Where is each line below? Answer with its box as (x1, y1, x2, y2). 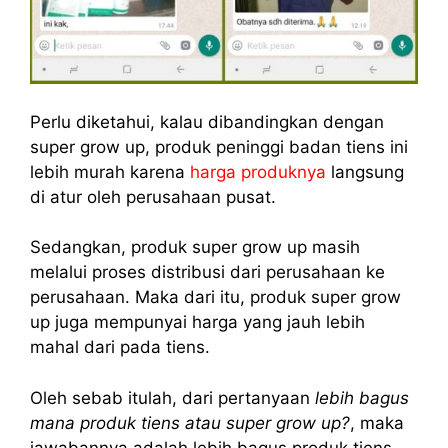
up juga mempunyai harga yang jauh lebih (30, 312, 365, 333)
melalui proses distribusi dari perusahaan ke (30, 262, 385, 283)
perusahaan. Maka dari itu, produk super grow (30, 287, 401, 308)
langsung (326, 161, 404, 182)
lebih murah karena (30, 161, 190, 182)
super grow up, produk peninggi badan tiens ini (30, 136, 408, 157)
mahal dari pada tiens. (30, 337, 210, 358)
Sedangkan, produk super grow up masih (30, 237, 360, 258)
